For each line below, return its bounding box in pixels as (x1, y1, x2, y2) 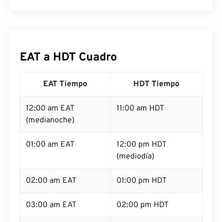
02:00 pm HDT (116, 200, 168, 210)
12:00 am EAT (26, 104, 74, 113)
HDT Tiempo (133, 79, 179, 89)
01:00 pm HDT (116, 176, 166, 186)
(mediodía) (116, 152, 154, 162)
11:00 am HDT (116, 104, 164, 113)
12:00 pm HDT (116, 140, 166, 150)
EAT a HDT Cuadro (20, 51, 117, 65)
